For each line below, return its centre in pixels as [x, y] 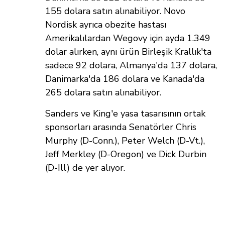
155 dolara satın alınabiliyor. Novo [115, 11]
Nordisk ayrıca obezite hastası [106, 25]
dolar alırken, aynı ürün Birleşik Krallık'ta [128, 52]
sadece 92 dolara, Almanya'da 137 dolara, [131, 66]
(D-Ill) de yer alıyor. [86, 168]
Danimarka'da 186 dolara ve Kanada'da [125, 79]
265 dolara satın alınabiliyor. [104, 93]
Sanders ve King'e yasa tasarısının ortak [125, 114]
